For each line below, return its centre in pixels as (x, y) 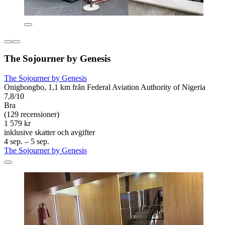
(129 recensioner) (32, 114)
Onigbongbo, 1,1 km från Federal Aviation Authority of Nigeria (105, 87)
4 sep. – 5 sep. (27, 141)
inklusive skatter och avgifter (49, 132)
